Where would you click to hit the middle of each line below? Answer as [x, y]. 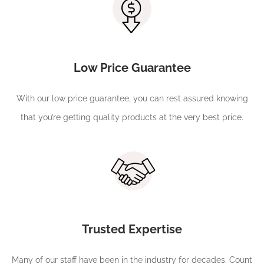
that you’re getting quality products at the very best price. [132, 117]
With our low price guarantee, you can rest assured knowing [132, 98]
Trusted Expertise [132, 229]
